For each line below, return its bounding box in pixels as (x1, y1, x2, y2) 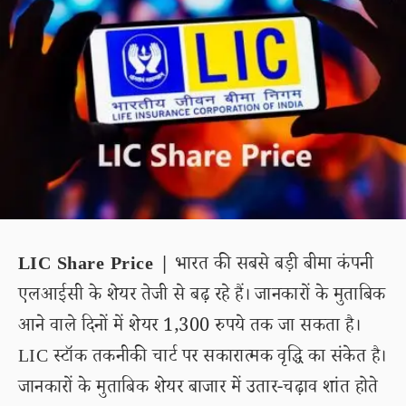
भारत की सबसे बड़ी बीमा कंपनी (169, 252, 374, 281)
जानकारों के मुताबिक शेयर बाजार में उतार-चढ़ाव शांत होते (18, 375, 379, 404)
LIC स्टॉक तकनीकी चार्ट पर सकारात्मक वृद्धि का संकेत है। (18, 344, 387, 373)
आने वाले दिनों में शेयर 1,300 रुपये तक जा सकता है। (18, 314, 362, 343)
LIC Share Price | (18, 252, 170, 281)
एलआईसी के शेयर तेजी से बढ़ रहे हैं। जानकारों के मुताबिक (18, 283, 386, 312)
